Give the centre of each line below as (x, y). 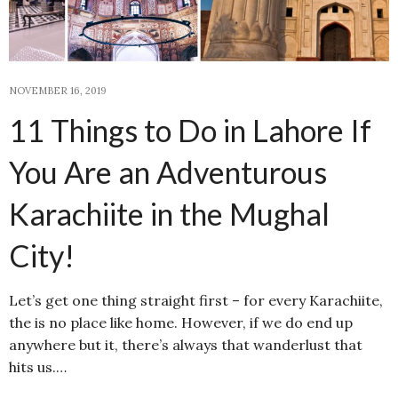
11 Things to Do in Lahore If (190, 130)
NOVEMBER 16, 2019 (58, 90)
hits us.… (38, 366)
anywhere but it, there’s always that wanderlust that (186, 344)
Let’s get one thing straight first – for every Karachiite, (196, 300)
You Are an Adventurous (168, 171)
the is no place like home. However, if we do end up (181, 322)
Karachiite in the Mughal (169, 213)
